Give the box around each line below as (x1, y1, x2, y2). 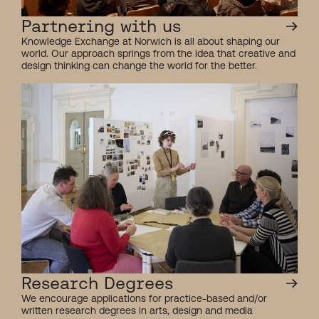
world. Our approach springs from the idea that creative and (21, 48, 296, 60)
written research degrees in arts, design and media (21, 305, 253, 317)
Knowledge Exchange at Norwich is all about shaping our (21, 36, 280, 48)
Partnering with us (21, 16, 181, 36)
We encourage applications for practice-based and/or (21, 293, 267, 305)
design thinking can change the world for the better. (21, 60, 257, 72)
